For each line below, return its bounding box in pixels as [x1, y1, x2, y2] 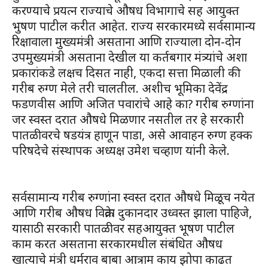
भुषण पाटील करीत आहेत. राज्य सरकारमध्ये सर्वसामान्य [12, 17, 255, 34]
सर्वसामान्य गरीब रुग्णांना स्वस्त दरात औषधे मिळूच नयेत [12, 188, 255, 205]
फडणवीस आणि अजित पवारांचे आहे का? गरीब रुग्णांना [12, 95, 254, 112]
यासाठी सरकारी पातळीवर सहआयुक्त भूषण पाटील [12, 220, 234, 236]
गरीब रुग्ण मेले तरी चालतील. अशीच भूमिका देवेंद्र [12, 80, 228, 96]
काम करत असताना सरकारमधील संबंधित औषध [12, 235, 223, 252]
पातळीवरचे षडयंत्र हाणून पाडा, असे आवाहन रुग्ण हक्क [12, 126, 252, 143]
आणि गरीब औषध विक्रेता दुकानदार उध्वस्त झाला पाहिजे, [12, 204, 252, 221]
